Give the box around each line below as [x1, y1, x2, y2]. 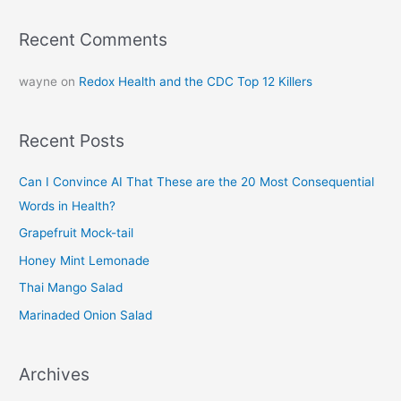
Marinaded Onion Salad [19, 307, 153, 322]
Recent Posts [19, 129, 125, 151]
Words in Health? [19, 199, 120, 214]
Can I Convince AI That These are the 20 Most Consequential [19, 175, 375, 190]
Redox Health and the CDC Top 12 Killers [79, 73, 313, 89]
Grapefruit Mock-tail [19, 226, 134, 241]
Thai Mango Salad [19, 280, 124, 295]
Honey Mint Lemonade [19, 252, 150, 268]
